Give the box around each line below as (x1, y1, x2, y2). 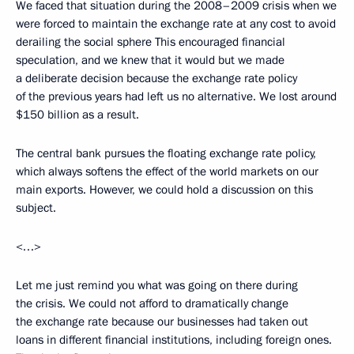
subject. (16, 200, 56, 217)
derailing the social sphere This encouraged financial (16, 34, 285, 51)
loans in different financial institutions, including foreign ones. (16, 332, 332, 348)
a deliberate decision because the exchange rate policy (16, 70, 297, 87)
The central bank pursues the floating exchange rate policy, (16, 145, 316, 162)
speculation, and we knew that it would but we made (16, 52, 284, 69)
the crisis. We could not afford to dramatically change (16, 296, 288, 312)
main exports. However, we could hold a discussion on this (16, 182, 313, 198)
